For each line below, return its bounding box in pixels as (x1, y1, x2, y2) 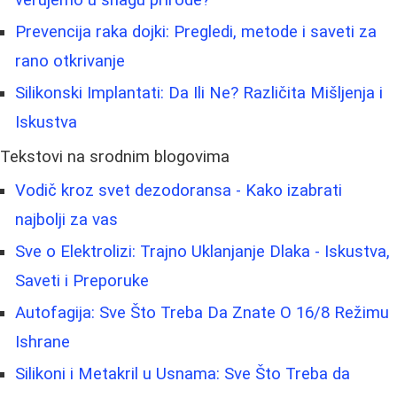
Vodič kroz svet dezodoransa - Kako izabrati (15, 181, 342, 201)
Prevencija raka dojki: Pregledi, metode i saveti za (15, 22, 377, 43)
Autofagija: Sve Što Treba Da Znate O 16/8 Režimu (15, 303, 389, 323)
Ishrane (15, 332, 70, 353)
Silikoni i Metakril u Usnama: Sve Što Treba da (15, 364, 350, 385)
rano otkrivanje (15, 51, 125, 72)
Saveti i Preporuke (15, 271, 149, 292)
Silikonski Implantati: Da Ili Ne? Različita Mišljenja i (15, 83, 383, 104)
